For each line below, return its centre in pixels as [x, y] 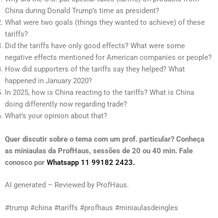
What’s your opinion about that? [56, 116]
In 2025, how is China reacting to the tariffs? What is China [100, 93]
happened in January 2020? [48, 81]
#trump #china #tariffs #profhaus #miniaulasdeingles [91, 208]
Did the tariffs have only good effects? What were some [95, 46]
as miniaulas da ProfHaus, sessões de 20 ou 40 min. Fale [99, 151]
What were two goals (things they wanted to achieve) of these [105, 23]
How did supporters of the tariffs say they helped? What [95, 69]
